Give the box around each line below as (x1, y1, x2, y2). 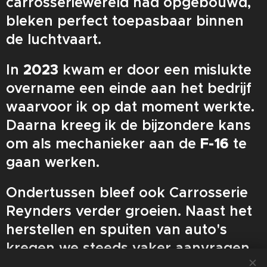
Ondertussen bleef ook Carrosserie (6, 184, 248, 201)
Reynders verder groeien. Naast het (6, 202, 252, 220)
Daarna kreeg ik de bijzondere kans (6, 116, 251, 134)
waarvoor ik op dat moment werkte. (6, 98, 254, 116)
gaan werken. (6, 153, 100, 171)
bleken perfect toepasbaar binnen (6, 12, 244, 30)
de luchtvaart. (6, 30, 101, 48)
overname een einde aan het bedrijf (6, 79, 252, 97)
